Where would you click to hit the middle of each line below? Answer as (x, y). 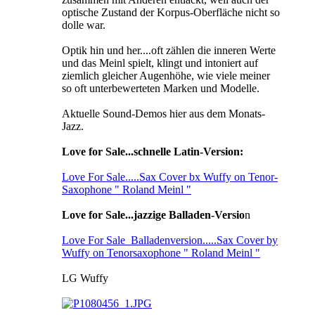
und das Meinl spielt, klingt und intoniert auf (160, 63)
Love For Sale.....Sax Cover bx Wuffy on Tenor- (170, 177)
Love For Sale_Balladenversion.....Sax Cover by (170, 240)
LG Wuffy (85, 278)
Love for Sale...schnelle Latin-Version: (153, 152)
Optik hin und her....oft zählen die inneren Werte (169, 51)
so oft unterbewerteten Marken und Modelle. (161, 89)
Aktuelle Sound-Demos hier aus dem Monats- (163, 114)
